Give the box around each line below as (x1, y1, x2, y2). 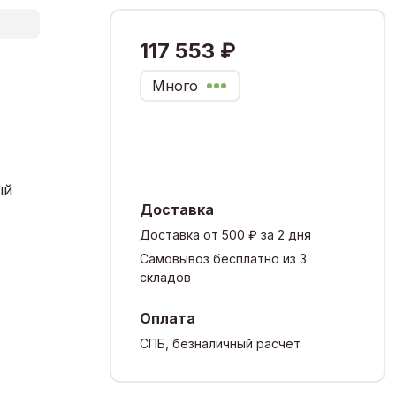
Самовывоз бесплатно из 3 (140, 250, 307, 266)
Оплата (140, 308, 195, 327)
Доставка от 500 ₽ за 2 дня (140, 226, 311, 242)
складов (140, 269, 191, 285)
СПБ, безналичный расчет (140, 335, 301, 351)
